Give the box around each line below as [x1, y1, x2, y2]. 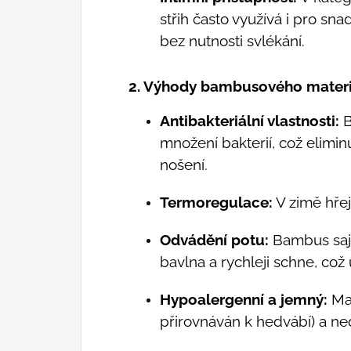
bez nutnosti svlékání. [160, 31, 305, 49]
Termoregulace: [160, 193, 273, 211]
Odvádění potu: [160, 230, 269, 248]
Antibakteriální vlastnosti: [160, 111, 339, 129]
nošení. [160, 155, 208, 173]
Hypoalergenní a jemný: [160, 290, 327, 308]
